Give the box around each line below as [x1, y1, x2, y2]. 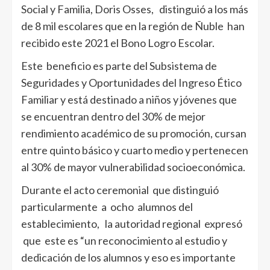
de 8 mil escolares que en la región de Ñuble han [21, 19, 245, 33]
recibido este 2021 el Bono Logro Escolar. [21, 36, 215, 49]
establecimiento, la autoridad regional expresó [21, 216, 242, 230]
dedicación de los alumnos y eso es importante [21, 250, 236, 264]
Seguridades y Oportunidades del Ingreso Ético [21, 75, 242, 89]
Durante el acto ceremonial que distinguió [21, 183, 219, 196]
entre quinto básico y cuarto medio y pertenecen [21, 143, 248, 157]
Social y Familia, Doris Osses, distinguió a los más [21, 2, 248, 16]
